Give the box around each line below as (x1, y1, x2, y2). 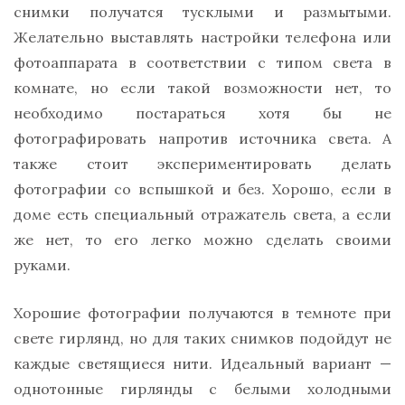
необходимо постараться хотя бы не (14, 104, 391, 123)
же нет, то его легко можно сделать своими (14, 231, 391, 250)
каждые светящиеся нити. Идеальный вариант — (14, 354, 391, 373)
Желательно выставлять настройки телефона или (14, 28, 391, 47)
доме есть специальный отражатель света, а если (14, 205, 391, 224)
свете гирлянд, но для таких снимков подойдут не (14, 329, 391, 348)
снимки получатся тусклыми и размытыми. (14, 3, 391, 22)
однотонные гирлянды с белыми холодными (14, 380, 391, 399)
